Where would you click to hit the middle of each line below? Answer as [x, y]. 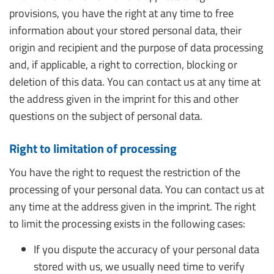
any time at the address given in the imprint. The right [132, 206]
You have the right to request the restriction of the [125, 172]
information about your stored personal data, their [125, 30]
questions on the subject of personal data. [106, 116]
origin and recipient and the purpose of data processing [136, 47]
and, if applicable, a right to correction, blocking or [123, 65]
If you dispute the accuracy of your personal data [146, 249]
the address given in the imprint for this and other [124, 99]
